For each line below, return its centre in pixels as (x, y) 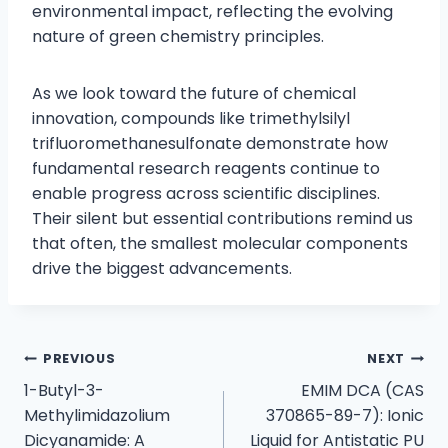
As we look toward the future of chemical (194, 94)
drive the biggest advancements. (162, 269)
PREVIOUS (79, 359)
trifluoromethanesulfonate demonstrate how (210, 144)
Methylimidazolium (97, 416)
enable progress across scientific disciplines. (206, 194)
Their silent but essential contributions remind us (222, 219)
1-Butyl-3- (64, 391)
